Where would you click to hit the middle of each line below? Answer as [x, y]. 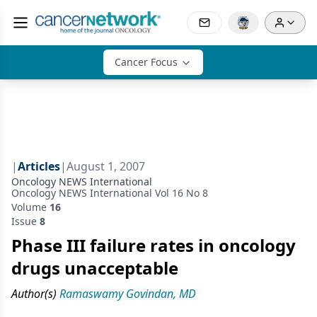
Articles [39, 166]
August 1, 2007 [106, 166]
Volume [30, 207]
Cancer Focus [146, 62]
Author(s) [34, 294]
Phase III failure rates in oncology [154, 245]
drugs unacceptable [95, 268]
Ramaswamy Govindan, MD [128, 294]
